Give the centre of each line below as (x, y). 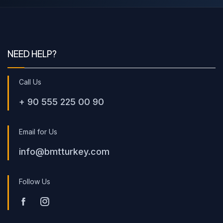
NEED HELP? (32, 53)
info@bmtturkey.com (64, 151)
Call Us (30, 82)
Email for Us (38, 131)
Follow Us (35, 181)
